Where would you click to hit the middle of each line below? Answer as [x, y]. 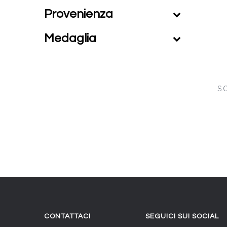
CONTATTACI [67, 216]
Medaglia [70, 38]
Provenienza [79, 14]
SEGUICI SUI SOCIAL [182, 216]
